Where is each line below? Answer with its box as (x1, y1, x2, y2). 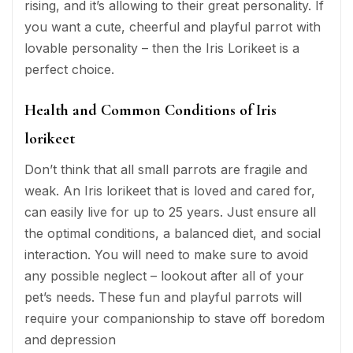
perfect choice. (24, 61, 114, 77)
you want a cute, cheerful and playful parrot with (24, 18, 321, 35)
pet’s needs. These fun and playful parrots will (24, 288, 302, 305)
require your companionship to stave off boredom (24, 310, 325, 326)
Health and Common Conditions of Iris (24, 100, 277, 120)
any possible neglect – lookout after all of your (24, 267, 304, 284)
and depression (24, 331, 116, 347)
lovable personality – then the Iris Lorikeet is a (24, 39, 299, 56)
